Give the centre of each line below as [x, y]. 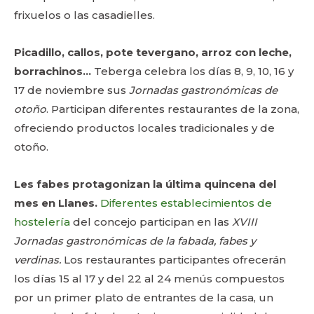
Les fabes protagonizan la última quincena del [145, 184]
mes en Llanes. [56, 203]
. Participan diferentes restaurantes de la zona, [173, 109]
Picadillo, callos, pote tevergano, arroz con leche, [153, 52]
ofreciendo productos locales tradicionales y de [144, 128]
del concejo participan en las [151, 222]
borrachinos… [53, 71]
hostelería [42, 222]
